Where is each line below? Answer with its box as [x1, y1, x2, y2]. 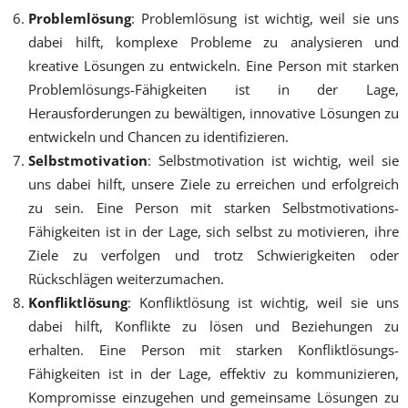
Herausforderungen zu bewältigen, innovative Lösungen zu [28, 103, 399, 122]
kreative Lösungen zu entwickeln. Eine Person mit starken [28, 56, 399, 75]
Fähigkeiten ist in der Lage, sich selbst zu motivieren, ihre [28, 221, 399, 240]
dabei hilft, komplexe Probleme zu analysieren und [28, 32, 399, 51]
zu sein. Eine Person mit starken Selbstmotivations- [28, 198, 399, 217]
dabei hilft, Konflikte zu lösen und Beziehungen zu [28, 316, 399, 335]
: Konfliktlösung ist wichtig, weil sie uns [127, 292, 399, 311]
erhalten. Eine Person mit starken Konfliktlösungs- [28, 340, 399, 359]
